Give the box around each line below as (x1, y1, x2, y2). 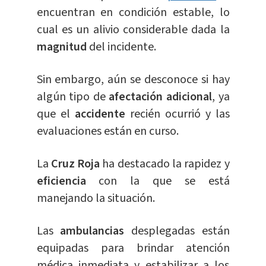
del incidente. (88, 39, 156, 56)
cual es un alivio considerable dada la (36, 21, 230, 39)
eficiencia (36, 173, 99, 190)
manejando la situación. (36, 190, 155, 207)
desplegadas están (131, 223, 230, 240)
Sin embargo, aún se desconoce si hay (36, 71, 230, 88)
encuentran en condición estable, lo (36, 4, 230, 21)
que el (36, 106, 75, 123)
